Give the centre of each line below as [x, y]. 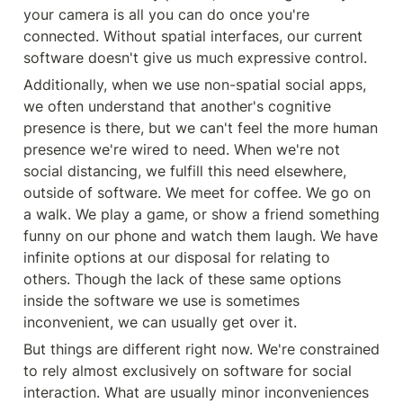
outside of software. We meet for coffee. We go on [197, 192]
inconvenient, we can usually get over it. [160, 322]
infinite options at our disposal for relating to [177, 257]
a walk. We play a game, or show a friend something [201, 214]
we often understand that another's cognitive [177, 106]
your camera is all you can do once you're [166, 14]
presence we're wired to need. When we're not [182, 149]
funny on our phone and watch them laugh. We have [201, 235]
